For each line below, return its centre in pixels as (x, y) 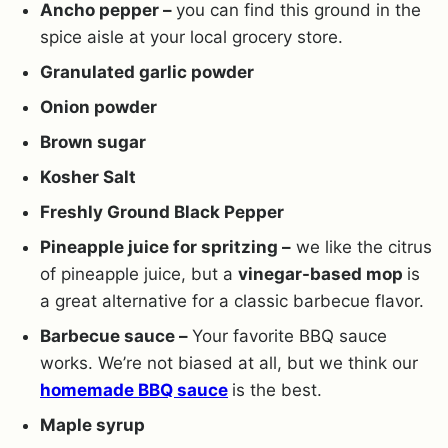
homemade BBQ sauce (134, 389)
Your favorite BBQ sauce (289, 335)
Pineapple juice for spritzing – (165, 246)
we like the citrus (361, 246)
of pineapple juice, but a (139, 273)
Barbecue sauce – (116, 335)
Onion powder (98, 106)
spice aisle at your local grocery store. (191, 36)
